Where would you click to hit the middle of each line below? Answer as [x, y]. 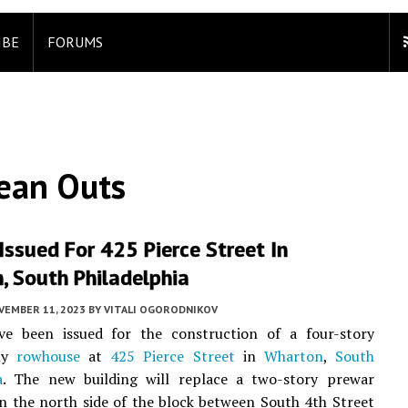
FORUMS [75, 42]
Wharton [293, 356]
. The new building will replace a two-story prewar [189, 379]
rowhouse [49, 356]
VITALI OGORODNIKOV [161, 309]
